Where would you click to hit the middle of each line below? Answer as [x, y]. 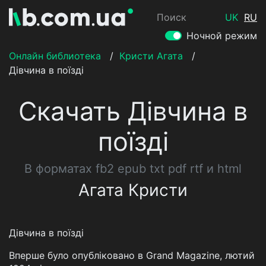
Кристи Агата [151, 56]
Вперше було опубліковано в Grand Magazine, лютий [132, 255]
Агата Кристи [133, 190]
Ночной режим [222, 36]
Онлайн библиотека [55, 56]
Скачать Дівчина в [133, 111]
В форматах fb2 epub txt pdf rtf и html [133, 169]
